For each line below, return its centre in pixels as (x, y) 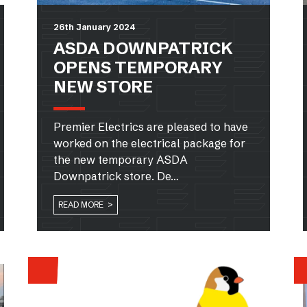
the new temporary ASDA (121, 159)
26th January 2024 (94, 27)
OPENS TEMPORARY (138, 67)
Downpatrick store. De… (116, 176)
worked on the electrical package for (149, 143)
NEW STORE (103, 86)
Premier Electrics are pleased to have (151, 126)
